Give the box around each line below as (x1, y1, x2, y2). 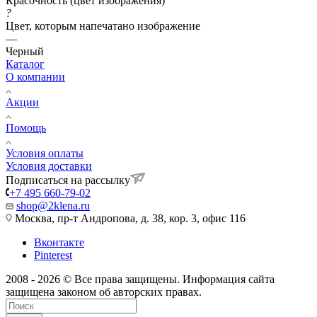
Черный (6, 45, 44, 57)
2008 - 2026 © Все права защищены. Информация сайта (6, 272, 275, 285)
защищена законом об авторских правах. (6, 285, 202, 298)
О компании (6, 70, 65, 83)
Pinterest (34, 248, 72, 261)
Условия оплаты (6, 146, 83, 159)
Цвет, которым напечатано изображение (6, 19, 200, 32)
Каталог (6, 57, 45, 70)
